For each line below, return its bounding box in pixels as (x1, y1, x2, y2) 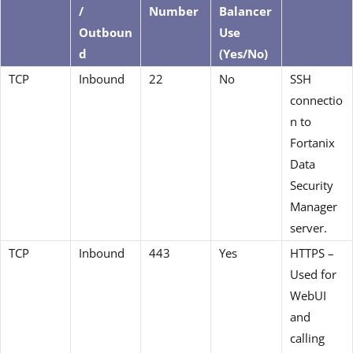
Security (290, 176, 333, 193)
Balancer (219, 2, 272, 19)
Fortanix (290, 134, 335, 150)
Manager (290, 198, 337, 214)
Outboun (79, 24, 132, 40)
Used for (290, 266, 336, 282)
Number (149, 2, 199, 19)
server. (290, 219, 327, 236)
